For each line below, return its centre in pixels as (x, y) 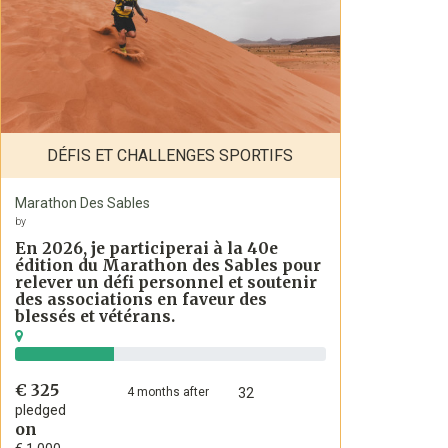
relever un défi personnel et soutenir (166, 282)
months (156, 391)
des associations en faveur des (141, 299)
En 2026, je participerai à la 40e (146, 248)
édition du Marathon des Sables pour (168, 265)
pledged (40, 409)
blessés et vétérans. (95, 316)
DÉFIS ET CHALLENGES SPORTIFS (170, 155)
